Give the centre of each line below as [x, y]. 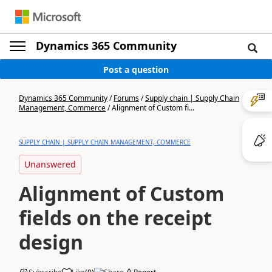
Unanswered [50, 164]
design [51, 242]
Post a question [136, 69]
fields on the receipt [115, 218]
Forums [126, 98]
